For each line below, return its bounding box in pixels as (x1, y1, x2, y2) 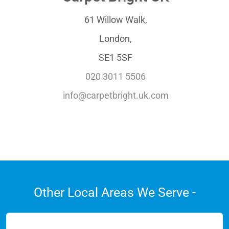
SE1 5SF (99, 52, 132, 63)
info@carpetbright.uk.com (62, 90, 169, 101)
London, (99, 33, 132, 44)
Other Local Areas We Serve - (33, 185, 196, 200)
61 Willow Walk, (84, 14, 147, 26)
